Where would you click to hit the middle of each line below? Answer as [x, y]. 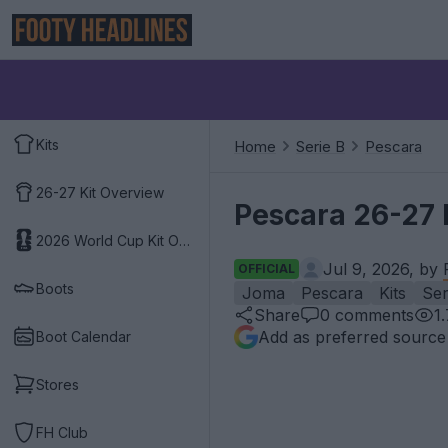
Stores [57, 384]
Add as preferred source [352, 337]
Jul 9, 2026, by [383, 269]
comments [372, 315]
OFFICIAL [266, 268]
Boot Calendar [83, 336]
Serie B [320, 146]
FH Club [62, 432]
